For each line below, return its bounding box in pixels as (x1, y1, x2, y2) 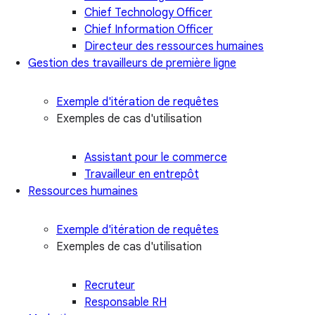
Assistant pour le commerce (84, 150, 227, 165)
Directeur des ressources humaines (84, 39, 264, 53)
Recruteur (84, 278, 135, 292)
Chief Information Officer (84, 22, 213, 37)
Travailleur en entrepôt (84, 167, 199, 181)
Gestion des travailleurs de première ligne (28, 56, 236, 70)
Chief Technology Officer (84, 5, 212, 20)
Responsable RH (84, 295, 167, 309)
